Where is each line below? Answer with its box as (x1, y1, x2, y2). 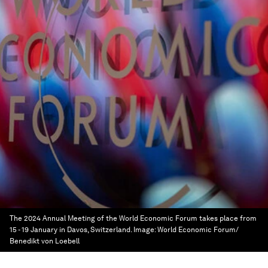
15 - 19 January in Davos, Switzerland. (10, 226, 132, 234)
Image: (133, 226, 157, 234)
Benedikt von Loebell (10, 237, 80, 245)
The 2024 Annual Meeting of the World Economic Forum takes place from (10, 214, 257, 223)
